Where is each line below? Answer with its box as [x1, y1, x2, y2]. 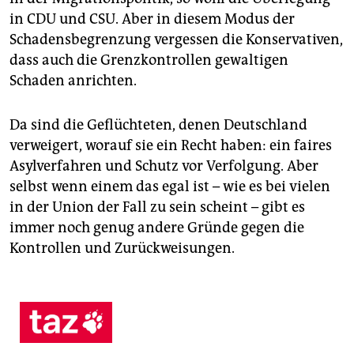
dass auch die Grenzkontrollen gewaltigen [9, 51, 288, 69]
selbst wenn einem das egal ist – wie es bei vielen [9, 177, 330, 195]
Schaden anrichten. [9, 71, 137, 89]
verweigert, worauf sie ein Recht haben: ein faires [9, 136, 332, 154]
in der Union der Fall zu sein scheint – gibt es [9, 198, 305, 216]
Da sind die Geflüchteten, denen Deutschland [9, 115, 307, 134]
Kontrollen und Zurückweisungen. [9, 239, 235, 257]
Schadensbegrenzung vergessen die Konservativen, [9, 30, 343, 48]
